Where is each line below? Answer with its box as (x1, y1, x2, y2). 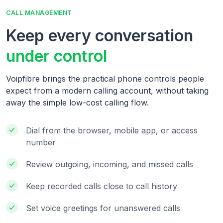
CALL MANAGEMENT (6, 9, 72, 17)
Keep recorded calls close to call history (26, 181, 177, 192)
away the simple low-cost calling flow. (6, 98, 149, 108)
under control (6, 46, 107, 66)
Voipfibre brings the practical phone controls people (6, 74, 204, 84)
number (26, 137, 56, 148)
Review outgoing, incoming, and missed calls (26, 159, 193, 170)
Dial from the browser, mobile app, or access (26, 125, 198, 136)
